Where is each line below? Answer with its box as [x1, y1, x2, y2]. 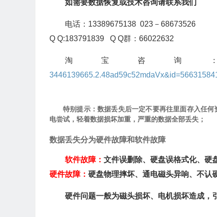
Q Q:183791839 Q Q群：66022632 [49, 34, 174, 43]
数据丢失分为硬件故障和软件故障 [49, 136, 166, 144]
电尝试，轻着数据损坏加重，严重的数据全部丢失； [49, 116, 205, 124]
